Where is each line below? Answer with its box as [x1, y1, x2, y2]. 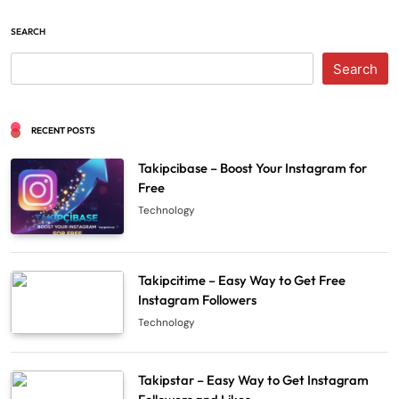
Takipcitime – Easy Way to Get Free [138, 271, 346, 289]
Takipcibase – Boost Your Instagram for [138, 159, 368, 177]
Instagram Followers [138, 290, 257, 308]
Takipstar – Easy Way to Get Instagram [138, 370, 370, 388]
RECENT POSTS [31, 125, 95, 137]
